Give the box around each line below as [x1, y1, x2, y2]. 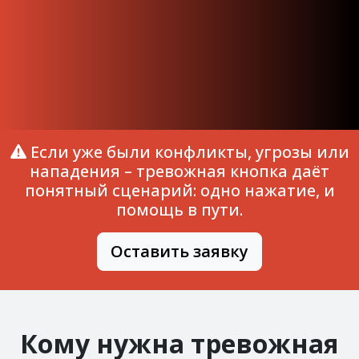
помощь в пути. [116, 198, 243, 220]
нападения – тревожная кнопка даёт [30, 159, 329, 182]
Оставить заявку [111, 240, 248, 262]
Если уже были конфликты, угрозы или [26, 140, 349, 163]
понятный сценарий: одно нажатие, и [24, 179, 335, 201]
